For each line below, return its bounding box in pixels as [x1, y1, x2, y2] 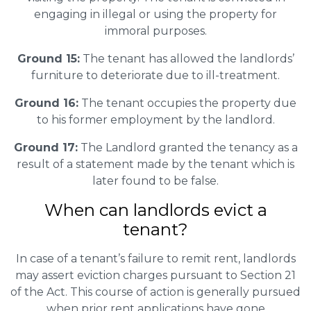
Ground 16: [15, 96, 78, 110]
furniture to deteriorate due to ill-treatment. [31, 68, 280, 82]
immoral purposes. [104, 24, 207, 37]
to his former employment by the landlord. [36, 112, 275, 126]
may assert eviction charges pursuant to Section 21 [15, 268, 296, 282]
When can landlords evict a [44, 199, 267, 220]
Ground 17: [13, 140, 78, 154]
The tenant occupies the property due [78, 96, 296, 110]
